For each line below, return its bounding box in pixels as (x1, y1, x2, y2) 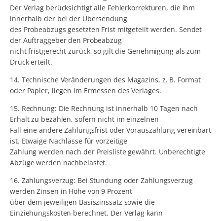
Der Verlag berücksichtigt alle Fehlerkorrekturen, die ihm (10, 3, 195, 13)
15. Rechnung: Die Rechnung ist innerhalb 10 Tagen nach (10, 104, 198, 113)
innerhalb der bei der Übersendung (10, 14, 127, 24)
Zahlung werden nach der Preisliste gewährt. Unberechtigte (10, 147, 206, 157)
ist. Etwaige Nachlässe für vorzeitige (10, 136, 128, 146)
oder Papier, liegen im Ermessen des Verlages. (10, 86, 161, 96)
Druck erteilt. (10, 57, 52, 67)
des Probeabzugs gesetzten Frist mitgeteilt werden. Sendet (10, 25, 202, 35)
